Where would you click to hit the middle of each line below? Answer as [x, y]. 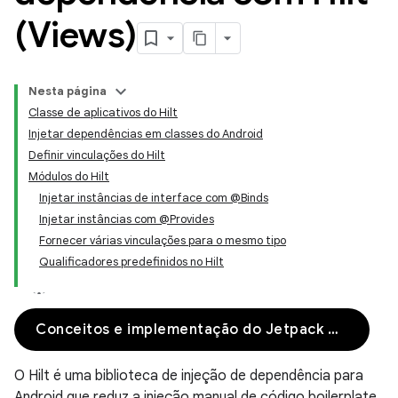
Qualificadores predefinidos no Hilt [131, 262]
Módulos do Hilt [69, 176]
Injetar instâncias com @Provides [127, 219]
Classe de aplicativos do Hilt [103, 112]
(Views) [76, 35]
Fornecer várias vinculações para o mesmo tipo [163, 240]
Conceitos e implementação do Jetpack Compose [333, 330]
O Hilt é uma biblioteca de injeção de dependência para [189, 376]
